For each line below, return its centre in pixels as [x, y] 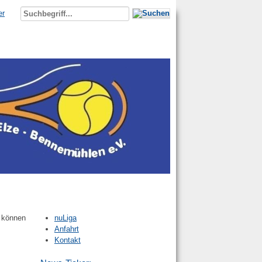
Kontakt [67, 240]
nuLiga [65, 218]
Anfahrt [66, 229]
